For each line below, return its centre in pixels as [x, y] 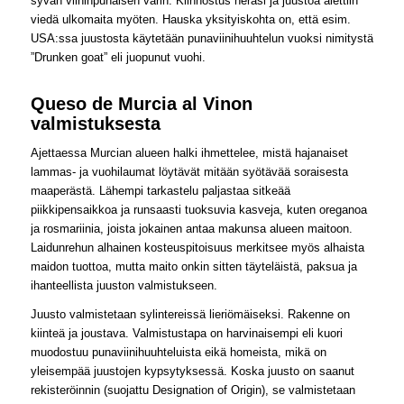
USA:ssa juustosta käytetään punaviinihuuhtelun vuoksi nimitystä [202, 38]
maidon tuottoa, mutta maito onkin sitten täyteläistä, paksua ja [193, 266]
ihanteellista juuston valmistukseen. [124, 285]
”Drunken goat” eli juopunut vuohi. [118, 57]
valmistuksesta [95, 123]
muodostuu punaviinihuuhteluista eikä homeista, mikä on [178, 352]
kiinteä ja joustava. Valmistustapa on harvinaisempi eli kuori [186, 333]
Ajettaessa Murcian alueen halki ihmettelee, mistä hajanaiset [189, 152]
